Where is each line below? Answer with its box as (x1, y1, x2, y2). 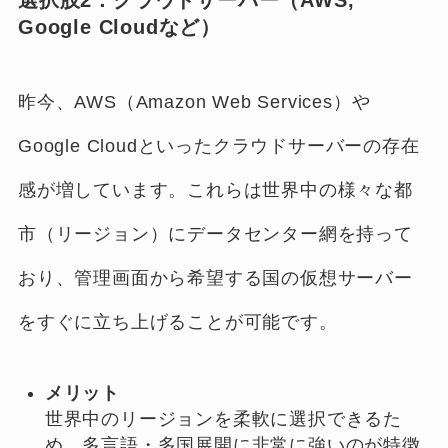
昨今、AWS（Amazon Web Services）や (17, 92, 371, 113)
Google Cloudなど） (17, 15, 222, 38)
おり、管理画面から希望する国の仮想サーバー (17, 268, 413, 289)
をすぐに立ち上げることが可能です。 (17, 312, 338, 333)
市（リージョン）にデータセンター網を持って (17, 224, 413, 245)
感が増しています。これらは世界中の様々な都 (17, 180, 413, 201)
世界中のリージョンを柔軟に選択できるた (44, 408, 403, 429)
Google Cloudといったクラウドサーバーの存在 (17, 136, 420, 157)
